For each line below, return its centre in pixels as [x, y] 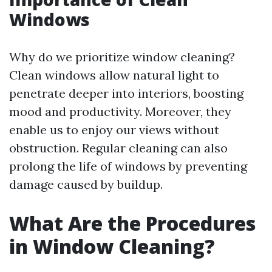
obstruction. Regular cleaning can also [118, 148]
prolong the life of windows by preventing [128, 166]
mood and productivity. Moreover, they [120, 111]
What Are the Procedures [132, 223]
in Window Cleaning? [112, 246]
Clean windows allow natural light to [114, 75]
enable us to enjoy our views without [114, 130]
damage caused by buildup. [86, 184]
